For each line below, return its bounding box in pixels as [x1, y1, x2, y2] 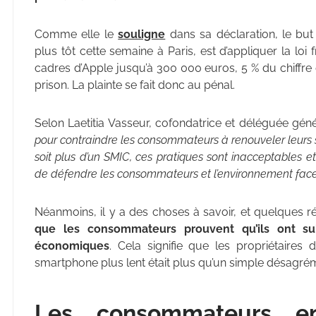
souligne [118, 28, 166, 42]
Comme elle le [35, 28, 119, 42]
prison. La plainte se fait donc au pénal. [35, 78, 235, 92]
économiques [35, 239, 109, 253]
